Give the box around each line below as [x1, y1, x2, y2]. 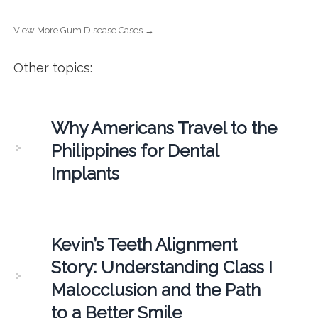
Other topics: [13, 60, 92, 75]
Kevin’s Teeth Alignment [50, 234, 237, 255]
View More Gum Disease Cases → [13, 24, 154, 35]
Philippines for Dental [50, 140, 219, 161]
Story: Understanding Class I [50, 256, 273, 278]
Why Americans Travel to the [50, 117, 277, 138]
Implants [50, 163, 119, 184]
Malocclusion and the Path [50, 279, 261, 300]
